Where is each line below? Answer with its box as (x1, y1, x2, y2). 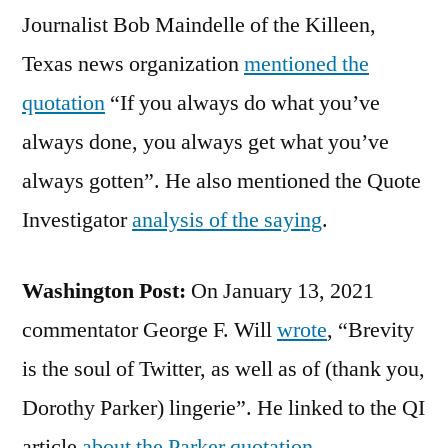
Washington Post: (22, 276, 186, 305)
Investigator (22, 205, 132, 234)
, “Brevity (327, 315, 414, 344)
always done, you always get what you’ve (22, 127, 389, 156)
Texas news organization (22, 49, 244, 78)
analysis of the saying (132, 205, 322, 234)
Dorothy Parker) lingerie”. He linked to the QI (22, 393, 425, 422)
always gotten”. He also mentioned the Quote (22, 166, 421, 195)
